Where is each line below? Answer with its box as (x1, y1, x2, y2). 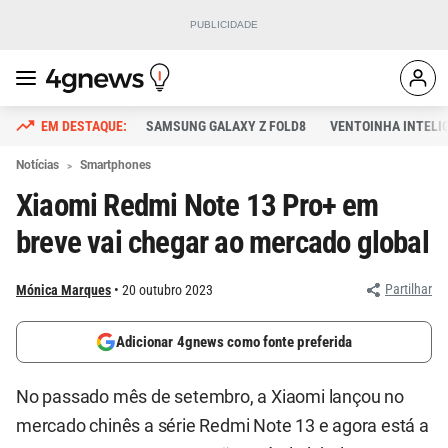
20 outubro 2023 (122, 282, 213, 298)
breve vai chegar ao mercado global (16, 224, 429, 261)
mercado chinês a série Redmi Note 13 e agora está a (16, 416, 429, 436)
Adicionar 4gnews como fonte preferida (115, 333, 353, 351)
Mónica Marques (16, 282, 111, 298)
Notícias (16, 158, 59, 172)
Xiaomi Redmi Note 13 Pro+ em (16, 187, 379, 224)
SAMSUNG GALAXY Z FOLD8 (146, 118, 306, 134)
